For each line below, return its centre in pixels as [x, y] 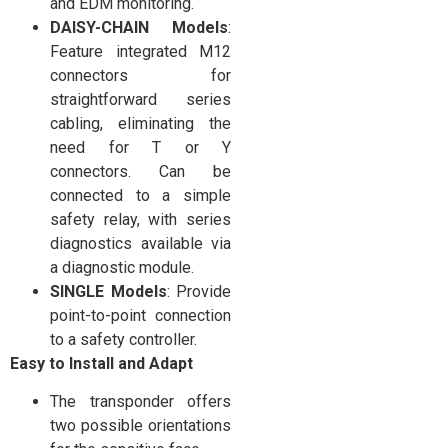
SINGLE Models [108, 291]
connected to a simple [140, 195]
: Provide [198, 291]
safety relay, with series [140, 219]
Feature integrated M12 [140, 51]
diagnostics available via [140, 243]
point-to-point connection [140, 315]
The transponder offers [140, 402]
